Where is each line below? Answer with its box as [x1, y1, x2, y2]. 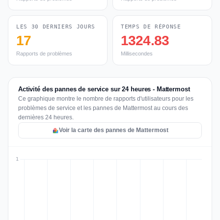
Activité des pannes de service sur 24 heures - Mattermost [18, 85, 190, 93]
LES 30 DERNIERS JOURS [16, 24, 95, 30]
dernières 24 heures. [18, 114, 74, 121]
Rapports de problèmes [16, 51, 72, 56]
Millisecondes [121, 51, 153, 56]
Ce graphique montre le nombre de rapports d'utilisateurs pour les [18, 95, 193, 102]
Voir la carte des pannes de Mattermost [58, 127, 168, 134]
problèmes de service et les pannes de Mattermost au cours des [18, 105, 188, 111]
